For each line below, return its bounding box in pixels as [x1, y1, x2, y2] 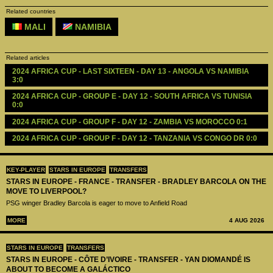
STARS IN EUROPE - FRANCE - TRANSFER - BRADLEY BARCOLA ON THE [6, 177, 266, 186]
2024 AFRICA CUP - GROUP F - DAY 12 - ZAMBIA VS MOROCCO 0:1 [12, 118, 247, 126]
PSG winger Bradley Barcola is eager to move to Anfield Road [6, 199, 187, 207]
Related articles [6, 54, 49, 62]
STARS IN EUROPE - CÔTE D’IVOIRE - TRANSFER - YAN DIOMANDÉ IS [6, 255, 250, 264]
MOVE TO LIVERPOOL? [6, 187, 87, 196]
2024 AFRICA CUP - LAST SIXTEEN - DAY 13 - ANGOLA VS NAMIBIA [12, 67, 249, 75]
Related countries [6, 8, 55, 15]
